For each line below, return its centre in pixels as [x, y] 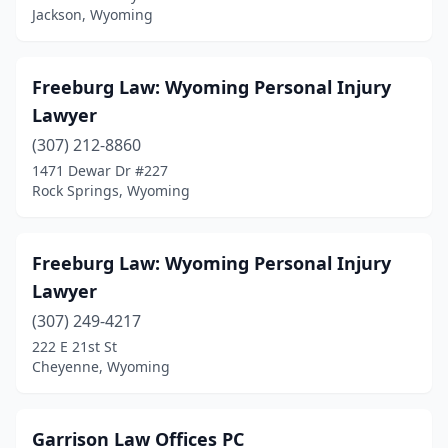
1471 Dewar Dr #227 [100, 170]
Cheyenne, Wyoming [101, 366]
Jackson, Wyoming [92, 14]
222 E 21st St [74, 346]
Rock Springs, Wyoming [111, 190]
